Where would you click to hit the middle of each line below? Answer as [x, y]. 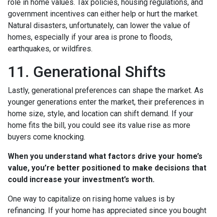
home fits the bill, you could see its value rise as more [99, 125]
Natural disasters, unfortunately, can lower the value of [99, 25]
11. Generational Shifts [87, 71]
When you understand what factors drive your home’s [105, 156]
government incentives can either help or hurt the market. [103, 14]
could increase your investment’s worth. [81, 179]
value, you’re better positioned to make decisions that [107, 168]
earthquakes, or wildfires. [50, 48]
